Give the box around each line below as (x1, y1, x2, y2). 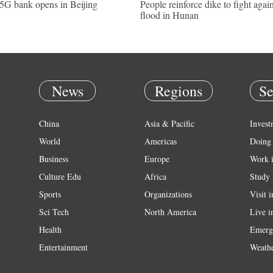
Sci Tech (39, 206, 69, 218)
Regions (155, 81, 202, 101)
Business (39, 153, 68, 165)
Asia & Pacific (144, 118, 194, 129)
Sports (39, 188, 61, 200)
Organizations (144, 188, 192, 200)
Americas (144, 135, 177, 147)
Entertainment (39, 241, 88, 253)
